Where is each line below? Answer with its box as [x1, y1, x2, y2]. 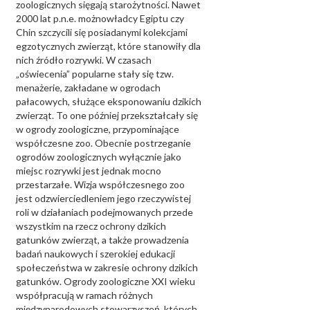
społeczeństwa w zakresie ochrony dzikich [16, 262, 198, 273]
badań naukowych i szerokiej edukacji [16, 248, 175, 259]
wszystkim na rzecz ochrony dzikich [16, 220, 166, 232]
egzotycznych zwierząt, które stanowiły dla [16, 40, 201, 52]
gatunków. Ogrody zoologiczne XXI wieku [16, 275, 195, 287]
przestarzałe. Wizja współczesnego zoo [16, 179, 185, 190]
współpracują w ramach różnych [16, 289, 153, 301]
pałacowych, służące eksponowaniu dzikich [16, 95, 201, 107]
